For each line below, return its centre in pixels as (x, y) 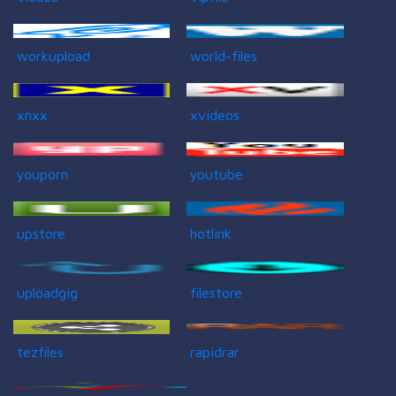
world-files (224, 55)
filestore (217, 292)
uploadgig (47, 292)
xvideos (215, 114)
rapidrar (215, 351)
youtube (217, 174)
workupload (53, 55)
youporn (42, 174)
